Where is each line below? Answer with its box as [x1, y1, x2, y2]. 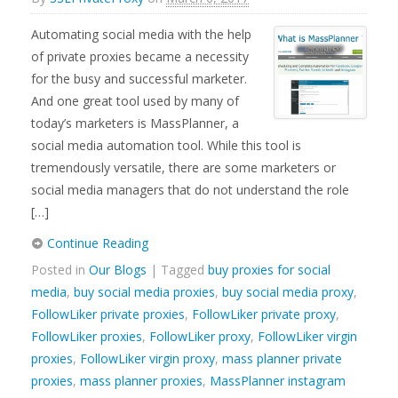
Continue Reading [44, 235, 148, 251]
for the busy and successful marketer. [31, 70, 247, 87]
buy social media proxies [74, 283, 215, 300]
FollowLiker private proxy [192, 306, 336, 322]
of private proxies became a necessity [31, 48, 249, 65]
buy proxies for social [208, 261, 330, 278]
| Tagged [150, 261, 208, 278]
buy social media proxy [222, 283, 354, 300]
